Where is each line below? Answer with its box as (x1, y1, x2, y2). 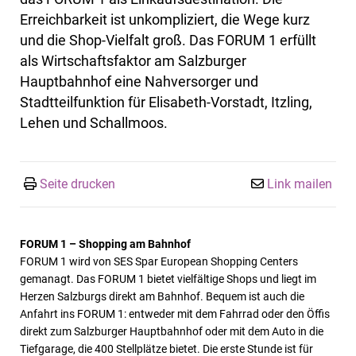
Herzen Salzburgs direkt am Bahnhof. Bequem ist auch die (20, 290, 304, 304)
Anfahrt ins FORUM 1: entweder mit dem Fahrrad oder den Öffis (20, 308, 330, 321)
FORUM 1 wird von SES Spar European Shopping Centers (20, 255, 298, 269)
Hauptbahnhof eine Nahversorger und (20, 73, 258, 91)
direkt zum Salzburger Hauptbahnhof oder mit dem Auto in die (20, 325, 323, 339)
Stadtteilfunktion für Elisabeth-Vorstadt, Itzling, (20, 94, 312, 111)
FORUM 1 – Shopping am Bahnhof (20, 238, 191, 251)
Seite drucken (40, 176, 115, 192)
